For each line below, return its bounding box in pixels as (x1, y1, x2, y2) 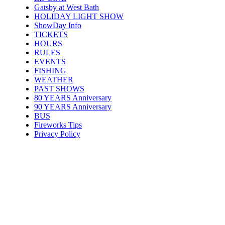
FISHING (34, 66, 66, 75)
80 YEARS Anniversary (34, 93, 111, 102)
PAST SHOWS (34, 84, 84, 93)
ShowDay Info (34, 21, 81, 30)
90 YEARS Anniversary (34, 102, 111, 111)
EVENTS (34, 57, 66, 66)
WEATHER (34, 75, 73, 84)
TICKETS (34, 30, 68, 39)
